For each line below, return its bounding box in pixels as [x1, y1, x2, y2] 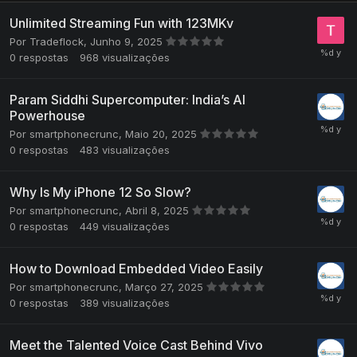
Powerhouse [10, 108, 85, 124]
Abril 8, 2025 [125, 204, 192, 218]
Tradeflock [29, 35, 84, 49]
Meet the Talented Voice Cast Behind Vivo [10, 337, 263, 354]
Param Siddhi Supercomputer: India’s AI [10, 92, 245, 108]
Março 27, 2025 [125, 280, 206, 294]
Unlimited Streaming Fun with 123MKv [10, 15, 233, 32]
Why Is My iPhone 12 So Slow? [10, 184, 191, 201]
